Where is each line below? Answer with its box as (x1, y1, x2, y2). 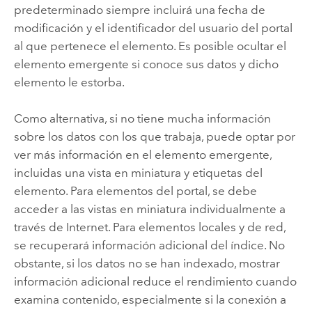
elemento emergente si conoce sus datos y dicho (13, 56, 279, 71)
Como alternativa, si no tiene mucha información (13, 111, 271, 126)
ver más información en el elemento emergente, (13, 148, 272, 162)
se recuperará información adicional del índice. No (13, 238, 285, 253)
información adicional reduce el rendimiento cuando (13, 274, 297, 289)
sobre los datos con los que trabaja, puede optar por (13, 130, 295, 144)
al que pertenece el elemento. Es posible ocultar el (13, 38, 286, 53)
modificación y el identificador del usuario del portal (13, 20, 292, 35)
